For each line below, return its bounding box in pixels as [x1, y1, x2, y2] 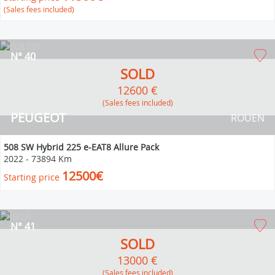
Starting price [4, 171, 60, 183]
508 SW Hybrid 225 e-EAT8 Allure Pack [4, 141, 159, 153]
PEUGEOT [10, 109, 66, 126]
